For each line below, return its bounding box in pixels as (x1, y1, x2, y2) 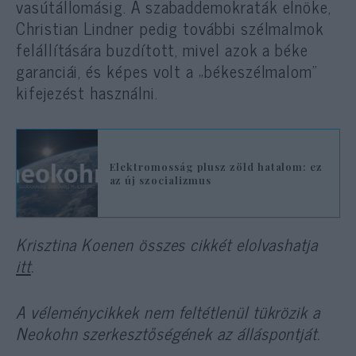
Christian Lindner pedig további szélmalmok (16, 14, 325, 42)
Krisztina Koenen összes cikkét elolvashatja (16, 230, 318, 257)
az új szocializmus (109, 172, 212, 187)
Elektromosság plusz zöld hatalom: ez (109, 159, 323, 173)
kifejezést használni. (16, 79, 158, 106)
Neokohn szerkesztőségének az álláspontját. (16, 319, 321, 346)
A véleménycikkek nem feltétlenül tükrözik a (16, 297, 320, 325)
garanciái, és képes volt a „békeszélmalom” (16, 57, 319, 85)
